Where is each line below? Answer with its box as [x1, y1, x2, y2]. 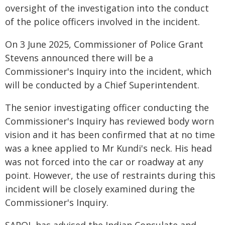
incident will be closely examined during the [5, 183, 195, 195]
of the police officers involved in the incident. [5, 16, 200, 28]
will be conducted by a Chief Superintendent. [5, 79, 199, 91]
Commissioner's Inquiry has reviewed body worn [5, 115, 214, 127]
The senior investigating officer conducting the [5, 101, 209, 114]
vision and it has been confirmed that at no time [5, 129, 215, 141]
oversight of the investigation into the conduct [5, 2, 209, 14]
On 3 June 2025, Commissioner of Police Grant [5, 38, 203, 50]
